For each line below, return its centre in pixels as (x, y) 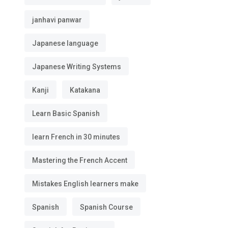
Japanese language (65, 43)
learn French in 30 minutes (76, 137)
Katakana (85, 90)
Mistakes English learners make (85, 184)
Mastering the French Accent (80, 160)
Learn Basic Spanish (66, 113)
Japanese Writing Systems (77, 67)
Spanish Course (106, 207)
